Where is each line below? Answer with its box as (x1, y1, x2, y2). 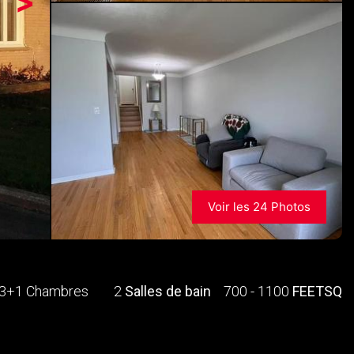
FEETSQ (292, 282, 342, 299)
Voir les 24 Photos (208, 199, 311, 214)
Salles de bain (125, 282, 211, 299)
